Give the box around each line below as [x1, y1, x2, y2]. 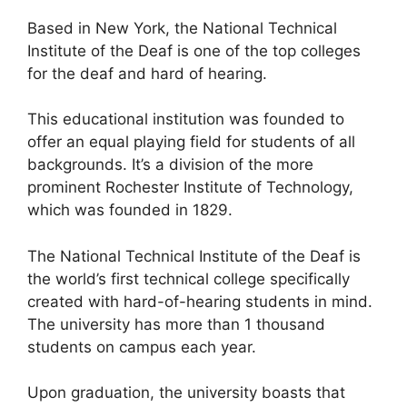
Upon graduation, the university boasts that [27, 383, 345, 402]
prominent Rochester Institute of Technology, [27, 178, 353, 197]
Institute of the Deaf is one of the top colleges [27, 41, 361, 60]
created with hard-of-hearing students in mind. [27, 292, 372, 311]
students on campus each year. [27, 337, 256, 356]
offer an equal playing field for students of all [27, 133, 355, 152]
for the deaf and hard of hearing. [27, 64, 267, 83]
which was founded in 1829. [27, 201, 233, 220]
